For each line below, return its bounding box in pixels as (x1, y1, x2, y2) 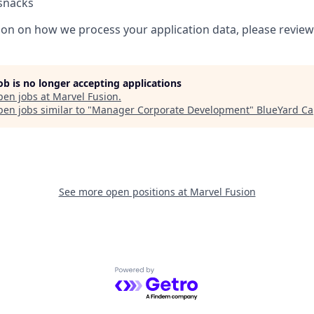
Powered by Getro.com (114, 266, 237, 282)
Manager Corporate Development (92, 102, 250, 116)
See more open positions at (58, 184, 190, 198)
